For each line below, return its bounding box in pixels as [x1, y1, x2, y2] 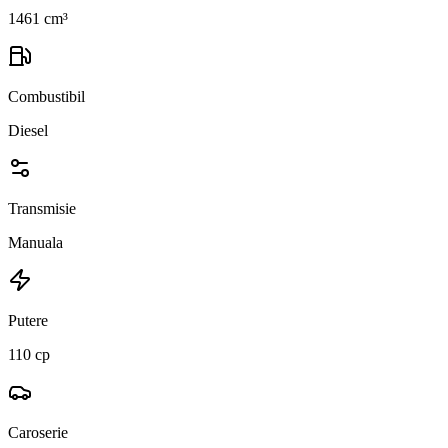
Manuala [8, 233, 63, 251]
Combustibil [8, 87, 85, 105]
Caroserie [8, 423, 68, 441]
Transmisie [8, 199, 76, 217]
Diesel [8, 121, 48, 139]
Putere [8, 311, 48, 329]
